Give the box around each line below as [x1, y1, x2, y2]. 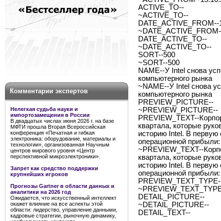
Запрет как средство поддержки [10, 165, 98, 171]
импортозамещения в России [10, 112, 90, 118]
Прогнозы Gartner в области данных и [10, 183, 114, 189]
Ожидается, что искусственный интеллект [10, 195, 116, 201]
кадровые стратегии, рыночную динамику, [10, 213, 116, 219]
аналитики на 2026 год [10, 189, 71, 195]
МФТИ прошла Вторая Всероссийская [10, 124, 106, 130]
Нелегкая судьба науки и [10, 106, 78, 112]
